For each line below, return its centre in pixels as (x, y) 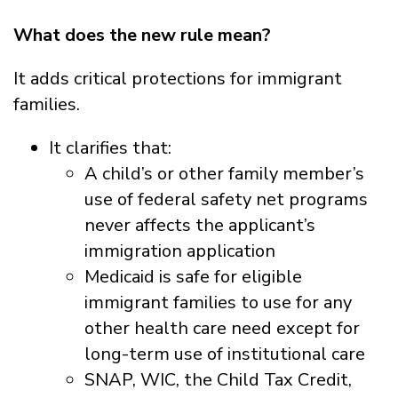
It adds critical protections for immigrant (178, 78)
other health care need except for (222, 328)
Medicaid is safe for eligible (193, 276)
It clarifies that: (110, 147)
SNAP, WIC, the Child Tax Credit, (218, 379)
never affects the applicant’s (200, 225)
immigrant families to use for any (218, 302)
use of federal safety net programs (226, 199)
